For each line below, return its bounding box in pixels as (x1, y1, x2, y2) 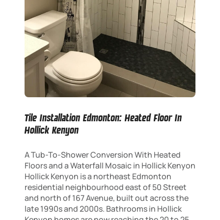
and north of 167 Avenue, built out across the (25, 192, 189, 203)
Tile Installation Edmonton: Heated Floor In (25, 111, 182, 124)
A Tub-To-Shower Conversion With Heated (25, 149, 181, 160)
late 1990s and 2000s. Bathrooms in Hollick (25, 203, 182, 214)
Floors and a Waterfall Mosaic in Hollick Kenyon (25, 160, 195, 171)
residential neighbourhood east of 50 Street (25, 181, 187, 192)
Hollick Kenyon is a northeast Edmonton (25, 170, 171, 182)
